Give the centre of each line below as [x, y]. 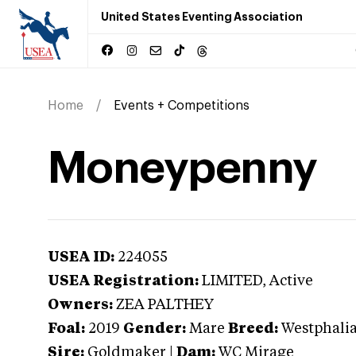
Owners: [80, 305]
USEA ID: [81, 257]
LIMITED [232, 281]
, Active [288, 281]
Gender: [155, 329]
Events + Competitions [182, 106]
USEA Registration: [123, 281]
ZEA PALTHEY [165, 305]
